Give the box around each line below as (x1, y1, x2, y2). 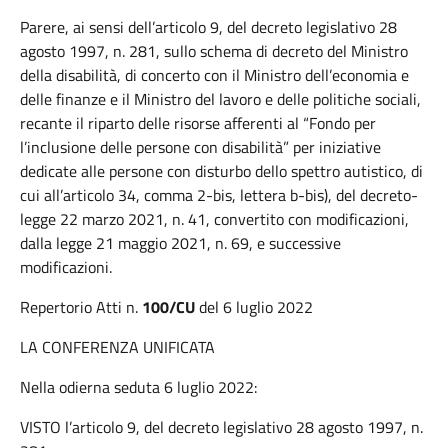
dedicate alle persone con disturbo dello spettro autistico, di (20, 159, 423, 183)
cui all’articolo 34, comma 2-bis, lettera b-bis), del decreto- (20, 183, 418, 207)
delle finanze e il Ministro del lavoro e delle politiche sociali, (20, 87, 421, 111)
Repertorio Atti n (20, 295, 135, 319)
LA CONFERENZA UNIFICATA (20, 335, 215, 359)
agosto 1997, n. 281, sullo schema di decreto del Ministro (20, 39, 408, 63)
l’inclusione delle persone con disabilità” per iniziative (20, 135, 381, 159)
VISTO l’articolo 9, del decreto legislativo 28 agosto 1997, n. (20, 415, 423, 439)
